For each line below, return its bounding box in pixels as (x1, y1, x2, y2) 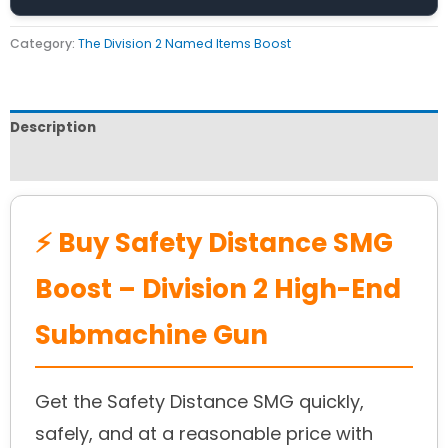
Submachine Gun (35, 317, 268, 354)
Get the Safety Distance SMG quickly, (35, 389, 364, 415)
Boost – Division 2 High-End (35, 271, 401, 308)
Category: (10, 35, 78, 53)
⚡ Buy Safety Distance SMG (35, 225, 393, 262)
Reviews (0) (10, 153, 96, 173)
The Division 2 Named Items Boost (78, 35, 291, 53)
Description (10, 117, 96, 137)
